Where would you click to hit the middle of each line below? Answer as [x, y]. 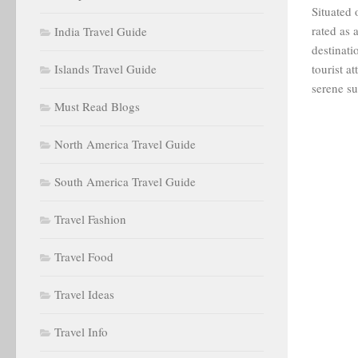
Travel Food [84, 257]
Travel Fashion [90, 219]
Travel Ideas [84, 294]
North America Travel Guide [125, 144]
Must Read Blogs [97, 106]
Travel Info [81, 332]
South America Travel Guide [125, 181]
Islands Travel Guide [105, 69]
